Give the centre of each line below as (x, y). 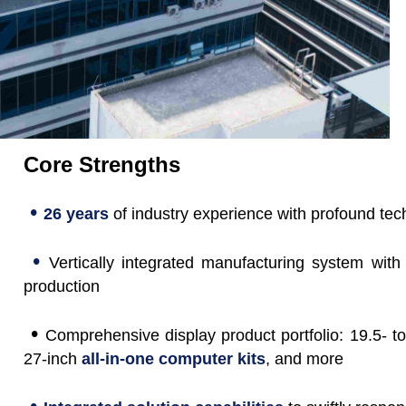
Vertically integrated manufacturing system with (225, 263)
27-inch (51, 359)
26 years (77, 214)
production (62, 287)
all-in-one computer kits (174, 359)
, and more (305, 359)
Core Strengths (102, 165)
